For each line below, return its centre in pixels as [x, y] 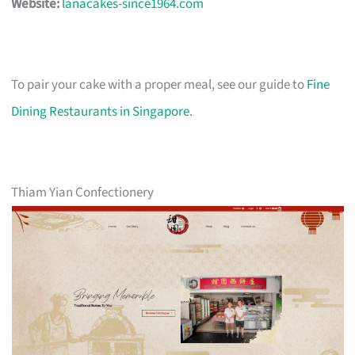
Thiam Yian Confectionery [83, 192]
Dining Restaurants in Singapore [101, 111]
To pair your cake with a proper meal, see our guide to [159, 84]
